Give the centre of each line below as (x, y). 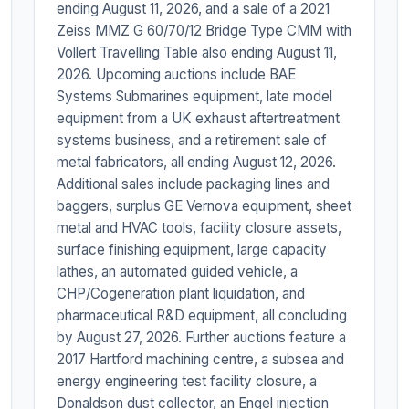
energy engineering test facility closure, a (187, 382)
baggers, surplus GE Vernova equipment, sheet (204, 206)
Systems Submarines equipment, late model (195, 97)
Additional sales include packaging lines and (194, 184)
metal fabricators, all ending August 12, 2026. (197, 163)
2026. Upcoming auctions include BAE (177, 75)
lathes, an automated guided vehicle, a (178, 272)
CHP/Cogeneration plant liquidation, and (181, 294)
